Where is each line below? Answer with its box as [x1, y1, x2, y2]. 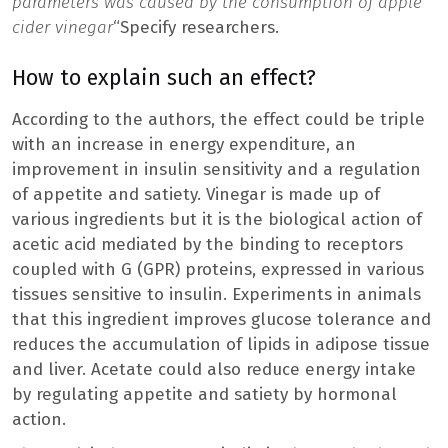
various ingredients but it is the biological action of [12, 209, 422, 231]
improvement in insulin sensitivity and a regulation [12, 159, 421, 181]
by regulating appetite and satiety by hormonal [12, 384, 397, 406]
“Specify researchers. [113, 16, 279, 38]
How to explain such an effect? [12, 65, 316, 92]
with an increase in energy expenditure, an [12, 134, 356, 156]
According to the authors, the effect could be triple [12, 109, 425, 131]
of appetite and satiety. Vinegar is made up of [12, 184, 380, 206]
